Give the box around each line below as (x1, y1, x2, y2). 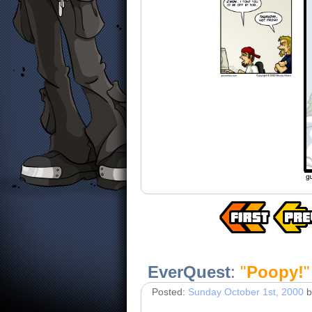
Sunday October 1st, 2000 (188, 286, 304, 297)
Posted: (152, 286, 188, 297)
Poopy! (247, 263, 304, 281)
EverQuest (148, 263, 231, 281)
